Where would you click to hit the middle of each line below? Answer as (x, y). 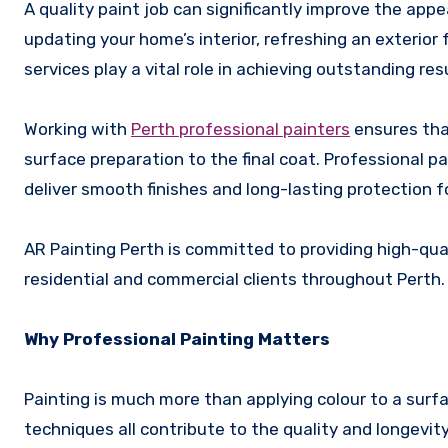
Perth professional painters (240, 128)
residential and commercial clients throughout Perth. (234, 278)
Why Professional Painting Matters (177, 338)
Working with (77, 128)
